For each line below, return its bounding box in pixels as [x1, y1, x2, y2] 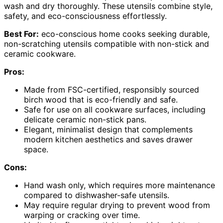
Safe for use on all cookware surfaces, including [24, 105, 206, 115]
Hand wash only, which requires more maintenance [24, 180, 215, 191]
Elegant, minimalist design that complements [24, 124, 193, 135]
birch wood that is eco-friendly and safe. [24, 95, 178, 105]
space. [24, 144, 48, 155]
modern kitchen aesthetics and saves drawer [24, 134, 193, 145]
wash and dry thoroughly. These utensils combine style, [4, 1, 213, 11]
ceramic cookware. [4, 49, 76, 59]
